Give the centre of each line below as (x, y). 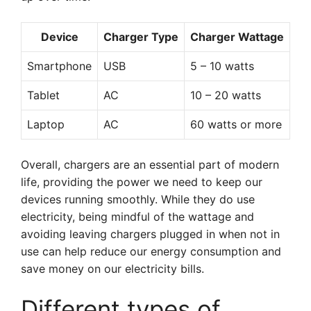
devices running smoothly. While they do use (138, 199)
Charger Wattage (237, 37)
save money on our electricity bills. (112, 269)
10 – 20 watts (226, 95)
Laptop (46, 124)
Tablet (43, 95)
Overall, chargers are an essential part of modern (150, 165)
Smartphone (59, 66)
